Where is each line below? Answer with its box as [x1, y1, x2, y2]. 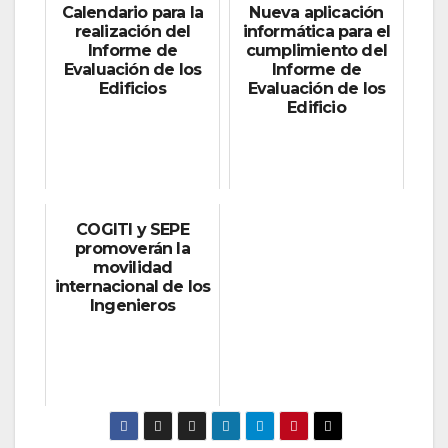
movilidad [92, 258, 173, 278]
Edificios [99, 79, 166, 99]
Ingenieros [90, 296, 175, 316]
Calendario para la [61, 3, 204, 23]
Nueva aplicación [249, 3, 384, 23]
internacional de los [54, 277, 211, 297]
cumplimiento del [245, 41, 388, 61]
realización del [74, 22, 191, 42]
